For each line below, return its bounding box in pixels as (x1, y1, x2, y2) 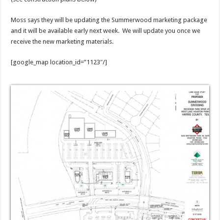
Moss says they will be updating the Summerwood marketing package (11, 16, 208, 24)
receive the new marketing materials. (11, 38, 114, 45)
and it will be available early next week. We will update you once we (11, 27, 201, 34)
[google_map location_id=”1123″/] (11, 58, 108, 66)
